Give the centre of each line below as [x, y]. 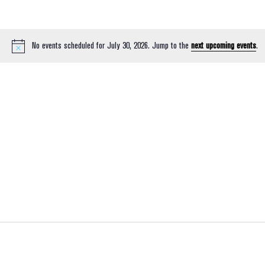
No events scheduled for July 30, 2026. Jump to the [112, 46]
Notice [143, 52]
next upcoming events [224, 46]
